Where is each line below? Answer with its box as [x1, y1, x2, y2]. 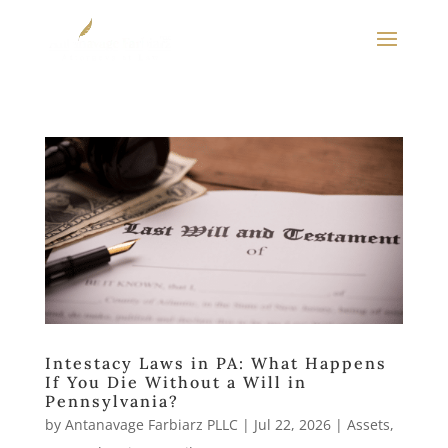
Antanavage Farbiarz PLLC [64, 415, 238, 435]
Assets [346, 415, 390, 435]
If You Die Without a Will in [44, 372, 307, 393]
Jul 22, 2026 [253, 415, 331, 435]
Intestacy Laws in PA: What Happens [44, 353, 387, 374]
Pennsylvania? [44, 391, 179, 412]
